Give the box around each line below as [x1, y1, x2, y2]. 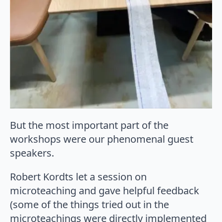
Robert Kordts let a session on [10, 169, 147, 183]
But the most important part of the [10, 118, 168, 132]
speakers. [10, 146, 54, 160]
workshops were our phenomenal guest [10, 132, 193, 146]
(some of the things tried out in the [10, 197, 169, 211]
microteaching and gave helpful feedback [10, 183, 199, 197]
